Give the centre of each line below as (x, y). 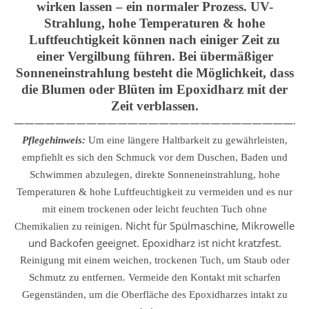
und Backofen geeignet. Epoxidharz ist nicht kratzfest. (154, 243)
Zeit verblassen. (154, 106)
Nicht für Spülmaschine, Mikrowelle (209, 226)
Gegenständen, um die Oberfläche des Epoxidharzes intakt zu (154, 295)
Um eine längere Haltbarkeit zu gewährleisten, (186, 140)
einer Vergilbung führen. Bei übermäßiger (154, 56)
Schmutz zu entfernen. (78, 277)
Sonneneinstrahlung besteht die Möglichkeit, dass (154, 73)
